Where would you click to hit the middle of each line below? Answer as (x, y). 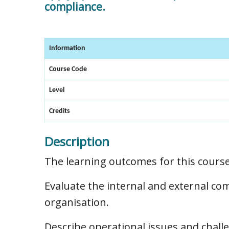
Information (67, 49)
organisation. (77, 202)
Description (77, 142)
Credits (60, 111)
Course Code (68, 70)
